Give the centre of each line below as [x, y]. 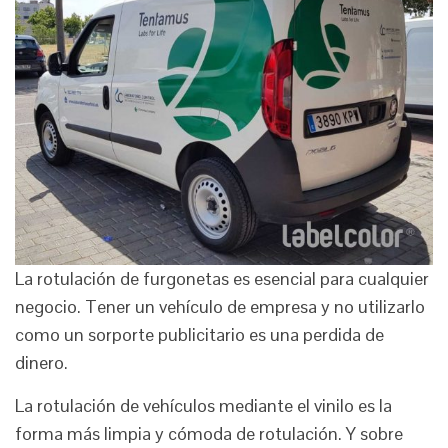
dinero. [41, 363]
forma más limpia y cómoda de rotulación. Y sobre [209, 434]
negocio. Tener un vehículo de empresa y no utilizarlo [220, 307]
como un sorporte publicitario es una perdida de [199, 335]
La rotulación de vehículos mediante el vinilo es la [203, 406]
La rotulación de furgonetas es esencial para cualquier [222, 279]
